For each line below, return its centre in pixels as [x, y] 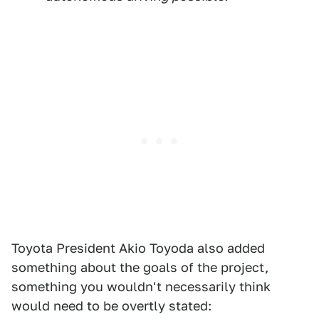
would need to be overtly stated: [111, 306]
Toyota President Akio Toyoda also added [138, 248]
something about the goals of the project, [140, 267]
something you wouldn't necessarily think [141, 287]
